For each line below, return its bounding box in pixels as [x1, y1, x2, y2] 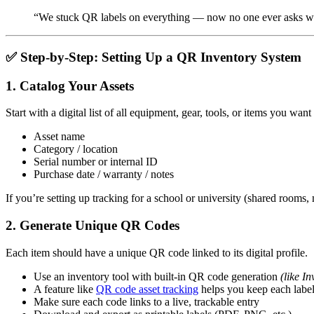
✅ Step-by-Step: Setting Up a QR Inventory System [6, 49, 301, 64]
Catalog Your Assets [20, 78, 134, 93]
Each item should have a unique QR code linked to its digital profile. [6, 246, 308, 259]
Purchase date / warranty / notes [34, 168, 174, 181]
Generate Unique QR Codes [20, 218, 179, 233]
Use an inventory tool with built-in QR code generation [34, 270, 280, 282]
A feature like [34, 282, 96, 295]
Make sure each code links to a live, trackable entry [34, 295, 259, 308]
